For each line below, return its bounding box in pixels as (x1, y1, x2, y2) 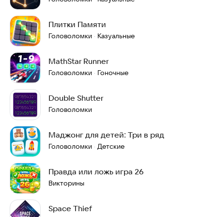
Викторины (48, 179, 84, 187)
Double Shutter (48, 93, 103, 103)
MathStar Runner (48, 56, 108, 66)
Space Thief (48, 203, 92, 213)
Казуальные (97, 31, 135, 40)
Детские (97, 142, 124, 151)
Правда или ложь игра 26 (48, 167, 143, 176)
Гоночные (97, 68, 128, 77)
